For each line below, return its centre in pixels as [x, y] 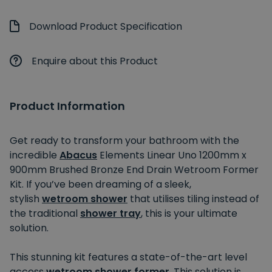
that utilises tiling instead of [193, 199]
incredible [35, 155]
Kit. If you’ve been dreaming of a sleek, [100, 184]
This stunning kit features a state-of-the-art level [128, 257]
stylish [26, 199]
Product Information [67, 106]
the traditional [45, 213]
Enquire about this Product [95, 61]
